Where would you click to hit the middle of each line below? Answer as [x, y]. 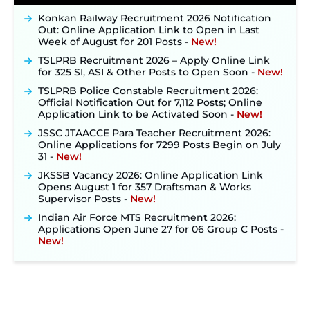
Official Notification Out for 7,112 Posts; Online [150, 97]
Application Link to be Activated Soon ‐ [137, 108]
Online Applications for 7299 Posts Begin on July [159, 139]
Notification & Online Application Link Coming [154, 277]
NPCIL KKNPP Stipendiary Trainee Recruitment [155, 254]
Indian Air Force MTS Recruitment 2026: [137, 211]
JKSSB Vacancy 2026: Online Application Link [151, 169]
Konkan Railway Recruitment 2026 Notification [155, 12]
